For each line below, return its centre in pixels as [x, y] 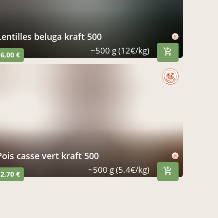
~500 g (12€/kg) [120, 50]
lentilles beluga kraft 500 [52, 36]
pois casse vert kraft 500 [50, 155]
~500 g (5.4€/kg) [119, 169]
